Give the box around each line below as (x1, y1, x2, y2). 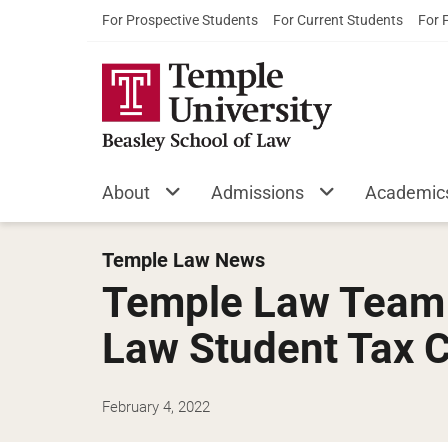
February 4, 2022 (102, 397, 210, 416)
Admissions (211, 182, 304, 203)
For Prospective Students (102, 12, 258, 28)
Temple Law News (102, 249, 265, 272)
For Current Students (273, 12, 403, 28)
